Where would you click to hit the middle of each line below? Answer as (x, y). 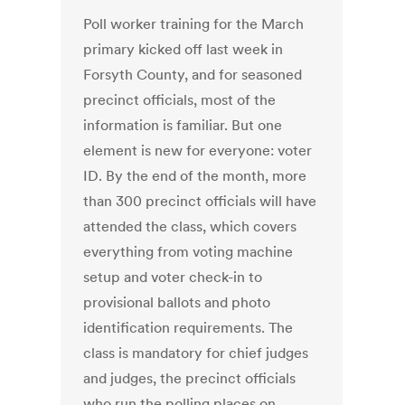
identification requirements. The (188, 328)
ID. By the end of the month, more (195, 176)
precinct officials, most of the (180, 100)
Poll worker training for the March (194, 24)
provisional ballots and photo (177, 302)
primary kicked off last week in (184, 49)
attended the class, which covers (190, 226)
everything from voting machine (188, 252)
